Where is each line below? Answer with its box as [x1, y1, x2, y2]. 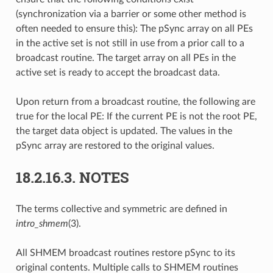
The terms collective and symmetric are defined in [15, 204, 227, 214]
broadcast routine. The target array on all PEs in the [15, 52, 236, 63]
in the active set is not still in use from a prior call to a [15, 38, 244, 48]
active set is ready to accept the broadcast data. [15, 67, 220, 77]
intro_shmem [15, 218, 68, 229]
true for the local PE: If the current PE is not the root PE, [15, 111, 257, 121]
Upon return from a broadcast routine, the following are [15, 96, 255, 107]
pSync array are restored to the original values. [15, 140, 214, 151]
